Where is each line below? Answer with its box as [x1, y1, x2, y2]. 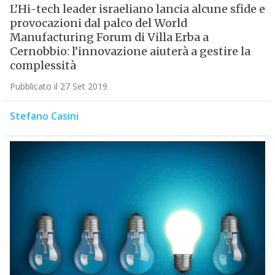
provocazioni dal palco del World [9, 16, 187, 31]
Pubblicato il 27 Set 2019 [9, 80, 107, 93]
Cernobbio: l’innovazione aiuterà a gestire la [9, 44, 250, 59]
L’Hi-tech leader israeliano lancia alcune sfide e [9, 2, 265, 17]
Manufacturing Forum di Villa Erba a [9, 30, 209, 45]
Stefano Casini [9, 109, 79, 123]
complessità [9, 58, 76, 73]
